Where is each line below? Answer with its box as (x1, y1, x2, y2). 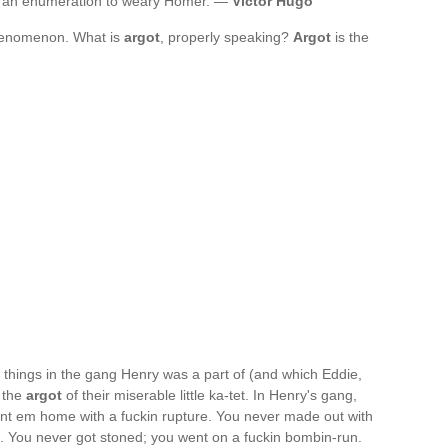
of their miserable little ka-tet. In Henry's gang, (62, 387, 357, 403)
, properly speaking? (160, 29, 293, 45)
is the (331, 29, 369, 45)
